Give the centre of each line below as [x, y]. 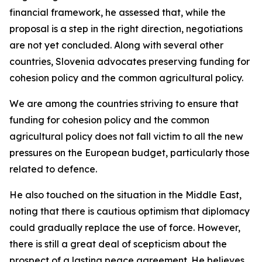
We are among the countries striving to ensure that [124, 104]
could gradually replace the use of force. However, [125, 227]
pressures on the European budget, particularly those [130, 153]
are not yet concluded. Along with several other [116, 45]
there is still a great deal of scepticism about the [118, 244]
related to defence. [53, 169]
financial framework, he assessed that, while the [118, 12]
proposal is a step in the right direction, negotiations [126, 29]
